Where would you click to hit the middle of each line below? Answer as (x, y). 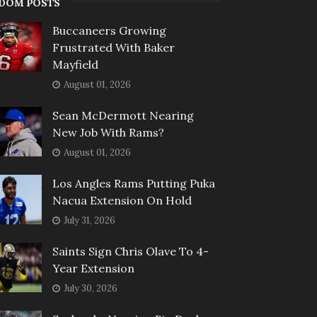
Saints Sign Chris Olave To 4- (130, 252)
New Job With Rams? (108, 133)
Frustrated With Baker (113, 48)
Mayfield (75, 65)
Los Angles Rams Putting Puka (133, 184)
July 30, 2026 (90, 289)
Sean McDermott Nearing (123, 116)
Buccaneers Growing (109, 31)
